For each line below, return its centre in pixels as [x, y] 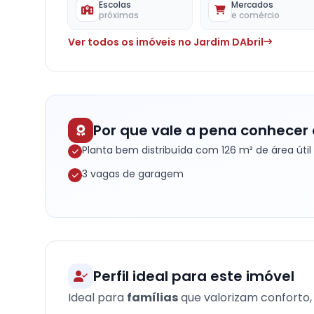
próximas [119, 15]
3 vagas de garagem [133, 174]
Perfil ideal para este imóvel [194, 276]
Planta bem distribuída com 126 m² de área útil [197, 150]
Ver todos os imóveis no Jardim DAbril [166, 42]
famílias [152, 298]
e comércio [256, 15]
